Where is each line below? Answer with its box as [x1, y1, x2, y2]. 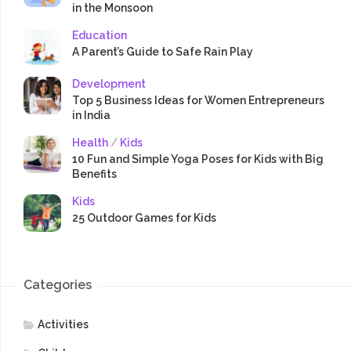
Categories [24, 277, 92, 293]
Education [72, 29, 127, 42]
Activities [38, 318, 89, 331]
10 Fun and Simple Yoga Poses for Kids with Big [72, 153, 324, 166]
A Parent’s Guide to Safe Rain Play [72, 45, 253, 59]
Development [72, 78, 146, 91]
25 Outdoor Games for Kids [72, 212, 216, 225]
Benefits [72, 168, 117, 181]
